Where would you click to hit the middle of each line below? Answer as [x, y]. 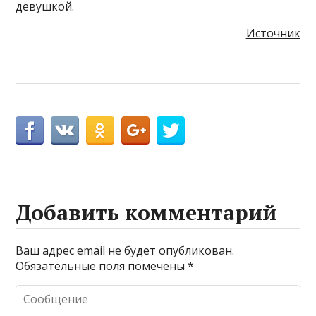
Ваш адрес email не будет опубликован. [125, 250]
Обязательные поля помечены [102, 266]
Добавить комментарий [146, 212]
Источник [273, 33]
